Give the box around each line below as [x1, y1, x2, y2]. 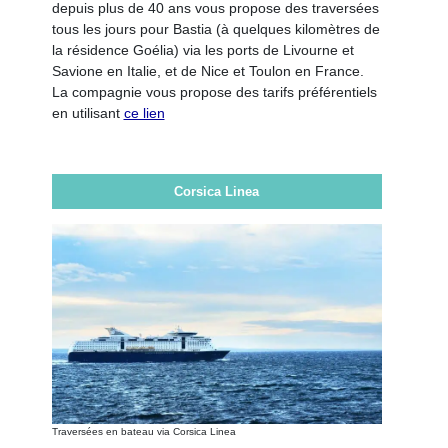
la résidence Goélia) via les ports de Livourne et [51, 41, 354, 58]
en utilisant [51, 104, 124, 121]
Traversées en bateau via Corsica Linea [51, 425, 236, 437]
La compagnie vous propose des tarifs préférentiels [51, 83, 377, 100]
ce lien [123, 104, 165, 121]
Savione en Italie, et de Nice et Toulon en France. [51, 62, 364, 79]
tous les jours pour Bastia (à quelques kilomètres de [51, 20, 380, 37]
